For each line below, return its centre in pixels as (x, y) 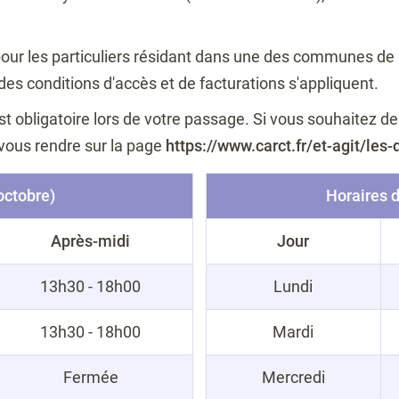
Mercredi (293, 377)
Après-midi (91, 240)
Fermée (90, 377)
